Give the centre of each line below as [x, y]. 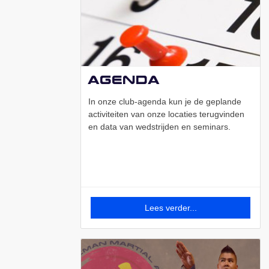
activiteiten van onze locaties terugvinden [166, 114]
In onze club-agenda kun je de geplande [165, 102]
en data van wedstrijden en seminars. [159, 127]
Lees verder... [171, 208]
